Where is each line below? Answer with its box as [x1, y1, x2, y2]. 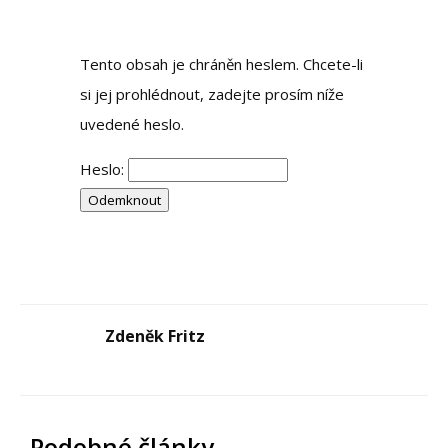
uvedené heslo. [80, 113, 184, 134]
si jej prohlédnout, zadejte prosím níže [80, 83, 344, 104]
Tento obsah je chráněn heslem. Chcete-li [80, 53, 363, 74]
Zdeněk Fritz [105, 324, 205, 347]
